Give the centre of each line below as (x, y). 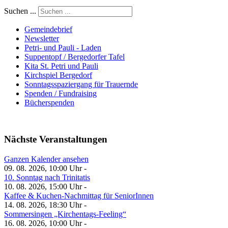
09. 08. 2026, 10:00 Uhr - (45, 168)
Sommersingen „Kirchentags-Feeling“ (65, 214)
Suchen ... (20, 11)
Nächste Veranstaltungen (56, 139)
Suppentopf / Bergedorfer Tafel (75, 56)
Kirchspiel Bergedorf (58, 75)
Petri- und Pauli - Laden (63, 47)
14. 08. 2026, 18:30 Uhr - (45, 205)
